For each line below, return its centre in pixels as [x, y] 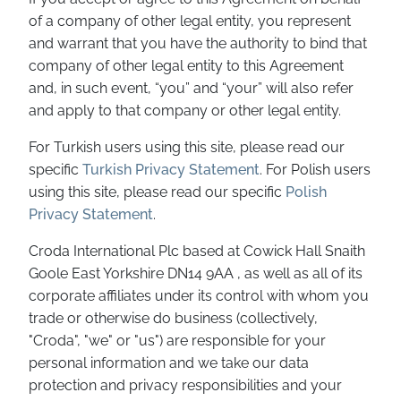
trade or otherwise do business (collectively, [173, 318]
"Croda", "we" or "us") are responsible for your [177, 341]
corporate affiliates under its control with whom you [199, 296]
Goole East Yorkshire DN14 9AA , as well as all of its [196, 273]
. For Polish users [315, 170]
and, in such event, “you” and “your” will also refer [191, 88]
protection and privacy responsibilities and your [185, 385]
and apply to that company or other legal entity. [185, 111]
